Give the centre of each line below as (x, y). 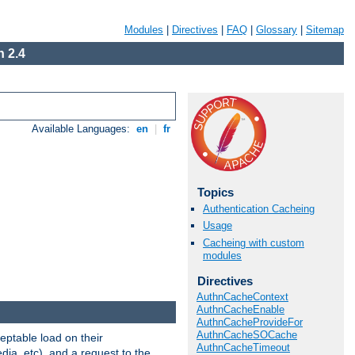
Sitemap (325, 30)
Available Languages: (83, 129)
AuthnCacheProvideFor (250, 323)
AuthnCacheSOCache (247, 335)
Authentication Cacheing (259, 209)
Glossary (277, 30)
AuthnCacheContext (242, 297)
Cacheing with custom (254, 242)
